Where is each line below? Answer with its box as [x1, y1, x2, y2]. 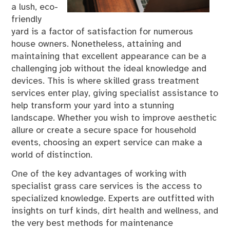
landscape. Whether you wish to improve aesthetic [11, 113, 217, 123]
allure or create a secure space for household [11, 126, 197, 136]
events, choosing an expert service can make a [11, 138, 203, 148]
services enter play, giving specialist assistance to [11, 89, 219, 99]
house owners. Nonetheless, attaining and [11, 40, 182, 49]
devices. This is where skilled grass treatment [11, 76, 200, 86]
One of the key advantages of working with [11, 169, 187, 179]
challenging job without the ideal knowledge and [11, 64, 207, 74]
